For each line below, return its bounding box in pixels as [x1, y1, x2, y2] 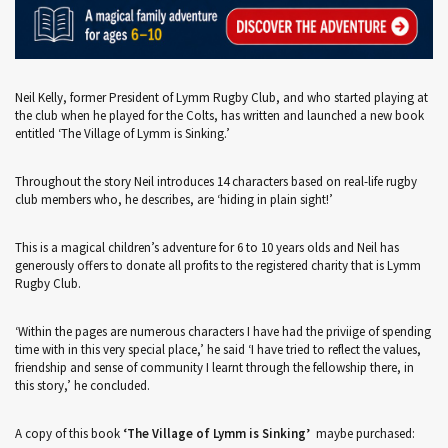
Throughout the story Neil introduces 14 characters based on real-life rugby [15, 173, 417, 190]
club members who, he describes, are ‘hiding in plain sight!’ [15, 191, 333, 208]
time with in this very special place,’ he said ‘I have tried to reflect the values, [15, 341, 421, 358]
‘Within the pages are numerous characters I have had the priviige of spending [15, 323, 431, 340]
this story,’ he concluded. [15, 377, 150, 394]
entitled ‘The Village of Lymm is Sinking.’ [15, 125, 230, 142]
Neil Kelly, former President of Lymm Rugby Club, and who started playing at [15, 89, 428, 106]
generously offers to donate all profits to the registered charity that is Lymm [15, 257, 421, 274]
